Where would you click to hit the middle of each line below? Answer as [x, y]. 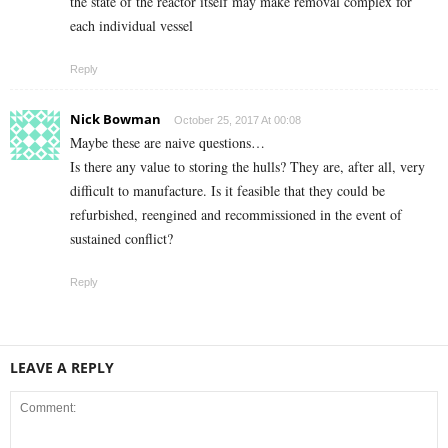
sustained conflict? [121, 239]
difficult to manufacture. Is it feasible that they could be [227, 191]
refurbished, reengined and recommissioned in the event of [236, 215]
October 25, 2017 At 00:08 [237, 120]
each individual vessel [131, 26]
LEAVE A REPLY [62, 368]
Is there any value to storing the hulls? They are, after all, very [247, 167]
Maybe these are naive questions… [167, 143]
